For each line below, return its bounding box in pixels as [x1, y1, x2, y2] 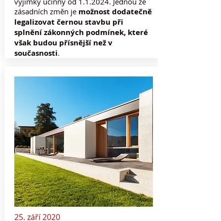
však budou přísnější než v [14, 37, 112, 48]
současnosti [14, 48, 58, 58]
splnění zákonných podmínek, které [14, 27, 148, 37]
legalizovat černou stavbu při [14, 17, 123, 27]
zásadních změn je [14, 6, 78, 16]
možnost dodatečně [78, 6, 152, 17]
